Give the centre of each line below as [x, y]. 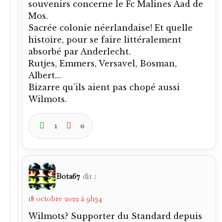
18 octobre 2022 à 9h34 [65, 198]
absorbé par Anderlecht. [80, 51]
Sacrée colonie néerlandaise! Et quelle [111, 28]
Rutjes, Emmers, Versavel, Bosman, [103, 63]
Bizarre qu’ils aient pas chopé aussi [104, 87]
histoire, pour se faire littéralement [105, 39]
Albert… [45, 75]
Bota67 [68, 176]
